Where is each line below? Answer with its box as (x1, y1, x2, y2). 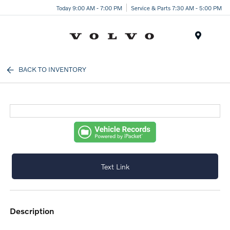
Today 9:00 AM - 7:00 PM (56, 4, 122, 11)
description (16, 206, 54, 216)
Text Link (101, 162, 129, 171)
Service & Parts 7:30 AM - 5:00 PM (131, 4, 222, 11)
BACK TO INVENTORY (18, 65, 87, 73)
